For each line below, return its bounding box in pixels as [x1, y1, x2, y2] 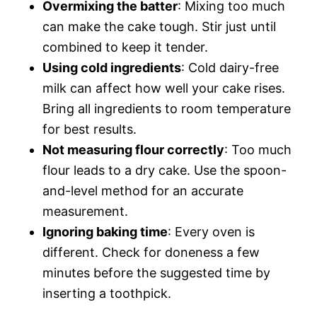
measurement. [42, 203, 128, 219]
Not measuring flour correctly [42, 142, 224, 157]
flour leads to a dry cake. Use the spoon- [42, 162, 287, 178]
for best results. [42, 121, 137, 137]
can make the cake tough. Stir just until [42, 18, 276, 34]
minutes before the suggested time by [42, 265, 270, 280]
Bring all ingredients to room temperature [42, 100, 291, 116]
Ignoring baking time [42, 224, 168, 239]
